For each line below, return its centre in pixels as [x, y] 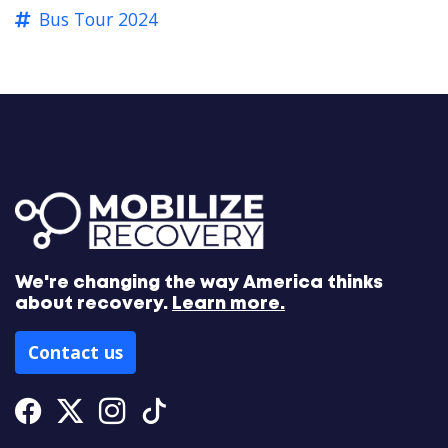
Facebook [99, 409]
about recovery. [93, 303]
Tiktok [203, 409]
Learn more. [228, 303]
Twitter [125, 409]
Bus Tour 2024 [98, 19]
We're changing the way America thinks [199, 282]
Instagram [186, 409]
